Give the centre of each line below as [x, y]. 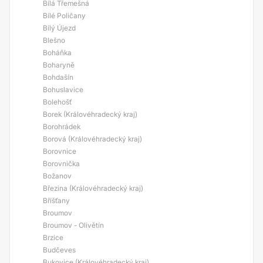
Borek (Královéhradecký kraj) [90, 114]
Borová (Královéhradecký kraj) [92, 139]
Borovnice [60, 151]
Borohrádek [62, 127]
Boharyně [59, 65]
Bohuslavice [63, 90]
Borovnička [61, 163]
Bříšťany [56, 200]
